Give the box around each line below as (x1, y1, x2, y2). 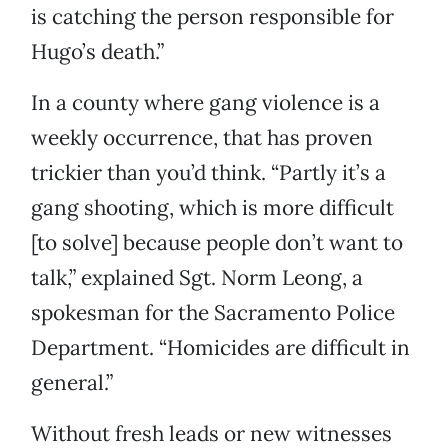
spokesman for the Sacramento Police (31, 299, 395, 327)
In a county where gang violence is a (31, 89, 380, 117)
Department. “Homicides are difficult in (31, 334, 410, 362)
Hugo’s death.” (31, 38, 164, 66)
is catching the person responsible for (31, 3, 394, 31)
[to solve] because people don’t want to (31, 229, 403, 257)
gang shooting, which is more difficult (31, 194, 394, 222)
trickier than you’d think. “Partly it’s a (31, 159, 386, 187)
